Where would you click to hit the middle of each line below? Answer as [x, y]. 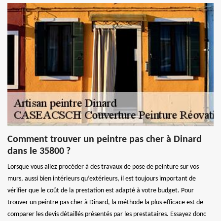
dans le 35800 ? [39, 151]
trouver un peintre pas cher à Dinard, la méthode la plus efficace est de [105, 202]
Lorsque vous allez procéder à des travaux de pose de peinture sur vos [103, 167]
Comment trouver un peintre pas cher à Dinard [105, 139]
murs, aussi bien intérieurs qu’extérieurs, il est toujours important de [102, 179]
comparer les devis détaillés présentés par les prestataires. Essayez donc [107, 214]
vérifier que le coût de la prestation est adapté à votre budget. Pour [101, 190]
